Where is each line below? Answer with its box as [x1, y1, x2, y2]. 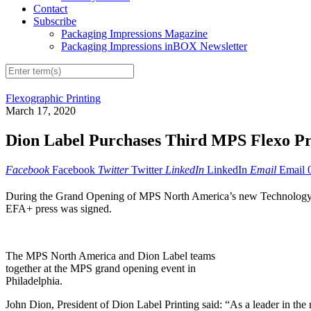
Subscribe [33, 15, 76, 28]
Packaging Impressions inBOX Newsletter [61, 40, 247, 53]
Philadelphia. [6, 275, 62, 287]
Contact [33, 3, 67, 15]
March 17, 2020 [6, 105, 76, 117]
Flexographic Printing [6, 92, 101, 105]
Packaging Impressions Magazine [61, 28, 208, 40]
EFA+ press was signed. [6, 203, 112, 215]
